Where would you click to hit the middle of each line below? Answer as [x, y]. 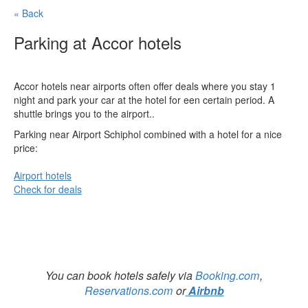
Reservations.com [128, 290]
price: [26, 148]
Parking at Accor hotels [98, 42]
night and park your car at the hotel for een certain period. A [144, 100]
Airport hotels [43, 175]
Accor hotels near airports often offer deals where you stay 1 [145, 86]
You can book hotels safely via [120, 275]
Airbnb [206, 290]
